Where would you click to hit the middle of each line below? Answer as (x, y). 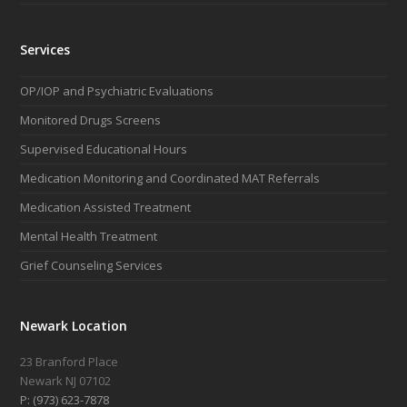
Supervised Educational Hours (104, 149)
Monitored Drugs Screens (91, 120)
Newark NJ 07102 (66, 381)
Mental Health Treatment (89, 237)
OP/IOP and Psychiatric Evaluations (117, 91)
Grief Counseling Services (92, 266)
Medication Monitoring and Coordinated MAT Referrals (170, 179)
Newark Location (74, 326)
